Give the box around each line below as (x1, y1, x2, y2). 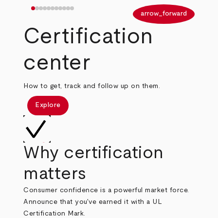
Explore (35, 102, 61, 109)
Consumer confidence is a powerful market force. (23, 186, 189, 194)
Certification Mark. (23, 210, 86, 217)
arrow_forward (141, 10, 187, 18)
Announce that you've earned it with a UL (23, 198, 163, 205)
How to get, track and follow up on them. (23, 82, 161, 90)
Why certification (23, 144, 164, 162)
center (23, 52, 91, 74)
